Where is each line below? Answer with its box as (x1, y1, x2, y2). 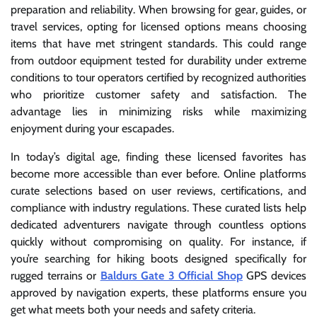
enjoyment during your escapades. (11, 121, 174, 135)
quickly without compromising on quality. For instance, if (11, 234, 306, 248)
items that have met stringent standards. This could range (11, 36, 306, 50)
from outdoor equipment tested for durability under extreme (11, 53, 306, 67)
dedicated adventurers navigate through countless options (11, 217, 306, 231)
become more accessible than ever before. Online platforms (11, 166, 306, 180)
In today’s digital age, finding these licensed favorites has (11, 149, 306, 163)
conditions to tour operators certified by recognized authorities (11, 70, 306, 84)
